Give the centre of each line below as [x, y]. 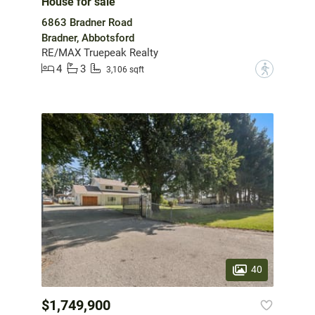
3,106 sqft [125, 70]
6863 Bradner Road [87, 22]
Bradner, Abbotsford [88, 38]
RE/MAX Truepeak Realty [100, 52]
